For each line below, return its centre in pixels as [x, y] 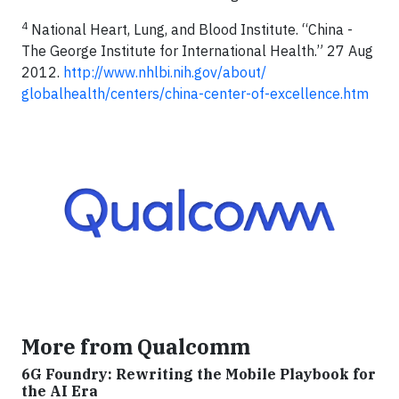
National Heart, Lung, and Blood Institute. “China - [190, 29]
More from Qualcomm [136, 347]
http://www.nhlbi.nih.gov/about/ [165, 72]
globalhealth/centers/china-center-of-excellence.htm [195, 93]
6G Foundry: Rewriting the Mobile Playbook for [199, 375]
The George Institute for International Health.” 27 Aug [197, 50]
